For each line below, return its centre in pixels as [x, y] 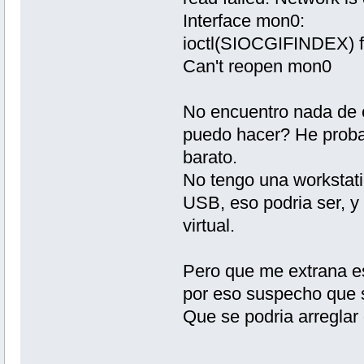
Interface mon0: [243, 20]
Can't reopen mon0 [257, 66]
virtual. [208, 225]
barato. [210, 157]
